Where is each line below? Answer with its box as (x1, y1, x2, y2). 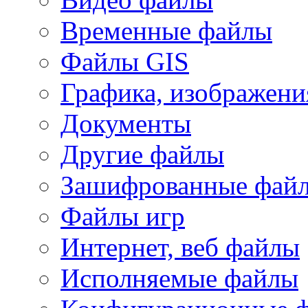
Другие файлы (60, 139, 224, 169)
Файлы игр (60, 201, 185, 231)
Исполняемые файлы (60, 263, 298, 293)
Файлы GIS (60, 46, 189, 76)
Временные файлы (60, 15, 272, 45)
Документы (60, 108, 191, 138)
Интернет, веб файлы (60, 232, 300, 262)
